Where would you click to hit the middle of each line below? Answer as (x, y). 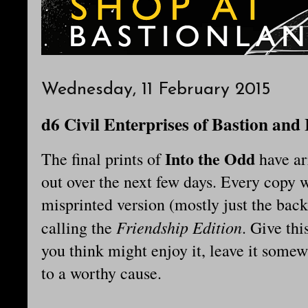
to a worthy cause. (101, 273)
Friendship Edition (179, 227)
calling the (79, 228)
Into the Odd (212, 159)
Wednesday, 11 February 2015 (156, 90)
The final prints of (103, 159)
